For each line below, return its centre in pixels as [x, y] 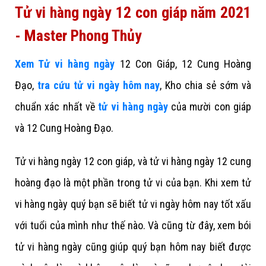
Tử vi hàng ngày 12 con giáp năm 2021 [133, 12]
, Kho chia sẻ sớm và [206, 85]
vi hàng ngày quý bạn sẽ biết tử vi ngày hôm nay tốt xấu [133, 204]
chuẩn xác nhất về [57, 106]
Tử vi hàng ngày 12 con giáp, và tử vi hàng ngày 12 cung [133, 161]
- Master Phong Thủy [78, 35]
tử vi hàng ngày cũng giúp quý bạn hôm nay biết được [133, 246]
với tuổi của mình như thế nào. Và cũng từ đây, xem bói [133, 225]
